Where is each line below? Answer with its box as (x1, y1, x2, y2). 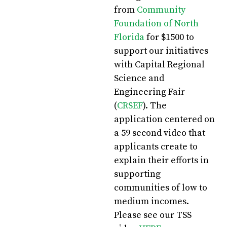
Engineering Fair (114, 86, 185, 98)
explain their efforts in (114, 155, 209, 166)
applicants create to (114, 141, 198, 153)
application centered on (114, 113, 215, 125)
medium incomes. (114, 196, 190, 207)
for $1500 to (144, 31, 195, 43)
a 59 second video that (114, 127, 206, 139)
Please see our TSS (114, 209, 192, 221)
